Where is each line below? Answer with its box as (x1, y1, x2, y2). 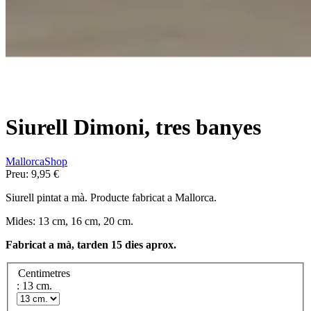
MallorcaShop (6, 155, 67, 167)
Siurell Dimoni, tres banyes (6, 115, 261, 140)
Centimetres (18, 267, 70, 280)
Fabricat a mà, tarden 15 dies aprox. (6, 238, 176, 251)
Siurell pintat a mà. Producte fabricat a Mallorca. (6, 191, 217, 203)
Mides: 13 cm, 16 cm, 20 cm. (6, 215, 133, 227)
